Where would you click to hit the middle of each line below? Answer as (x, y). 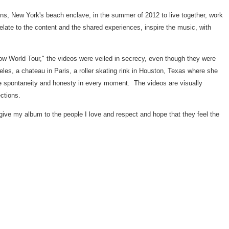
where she (202, 71)
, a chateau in (33, 71)
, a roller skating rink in (104, 71)
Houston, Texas (162, 71)
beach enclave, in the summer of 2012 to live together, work (133, 15)
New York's (28, 15)
